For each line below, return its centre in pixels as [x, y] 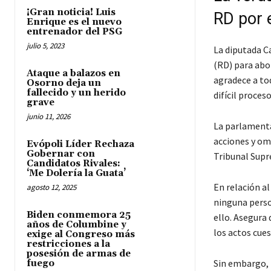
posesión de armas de [79, 253]
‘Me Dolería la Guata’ [76, 173]
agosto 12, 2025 [51, 187]
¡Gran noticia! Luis [71, 12]
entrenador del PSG [74, 31]
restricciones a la [68, 244]
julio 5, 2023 [45, 45]
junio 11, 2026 [48, 116]
